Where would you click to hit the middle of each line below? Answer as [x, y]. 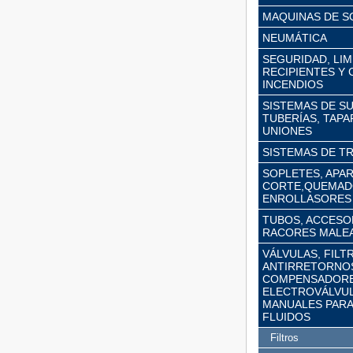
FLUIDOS [286, 317]
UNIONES [287, 131]
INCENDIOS [293, 84]
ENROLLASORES [307, 199]
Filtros [284, 338]
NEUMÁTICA [295, 38]
